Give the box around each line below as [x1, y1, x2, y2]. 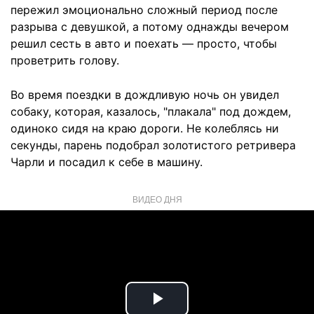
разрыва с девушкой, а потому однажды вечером [11, 20, 289, 34]
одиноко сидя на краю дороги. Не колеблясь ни [11, 121, 279, 136]
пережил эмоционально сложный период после [11, 3, 278, 18]
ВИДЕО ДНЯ [132, 193, 182, 205]
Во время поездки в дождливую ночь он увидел [11, 88, 279, 102]
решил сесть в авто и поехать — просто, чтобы [11, 36, 277, 51]
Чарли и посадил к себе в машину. [11, 155, 203, 170]
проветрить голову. [11, 53, 119, 68]
